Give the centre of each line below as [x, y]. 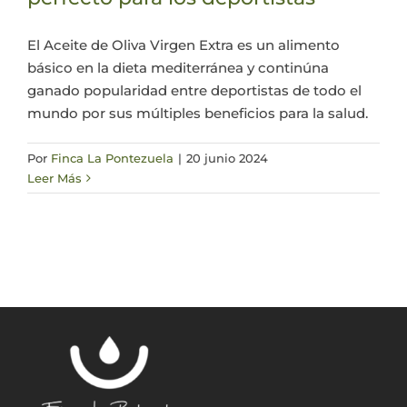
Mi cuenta [361, 93]
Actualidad [357, 33]
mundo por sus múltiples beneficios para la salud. [198, 113]
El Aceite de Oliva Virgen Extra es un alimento [184, 45]
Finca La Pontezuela [112, 158]
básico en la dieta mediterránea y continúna [178, 67]
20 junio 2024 [227, 158]
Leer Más [55, 178]
